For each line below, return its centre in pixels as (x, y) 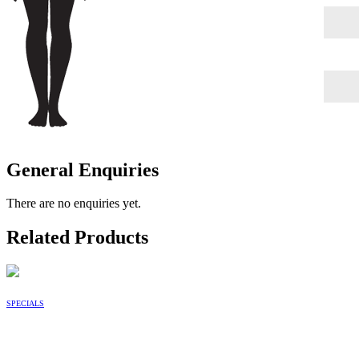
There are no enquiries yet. (74, 204)
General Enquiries (83, 169)
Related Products (77, 238)
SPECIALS (25, 304)
